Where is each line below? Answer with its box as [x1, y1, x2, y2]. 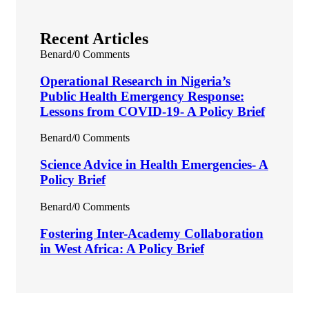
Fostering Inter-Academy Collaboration [40, 226, 263, 241]
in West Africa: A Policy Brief [40, 241, 204, 256]
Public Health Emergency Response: [40, 88, 244, 103]
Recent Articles [40, 29, 148, 48]
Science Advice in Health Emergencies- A [40, 157, 268, 172]
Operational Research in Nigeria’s [40, 73, 230, 88]
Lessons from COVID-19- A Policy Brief [40, 103, 265, 119]
